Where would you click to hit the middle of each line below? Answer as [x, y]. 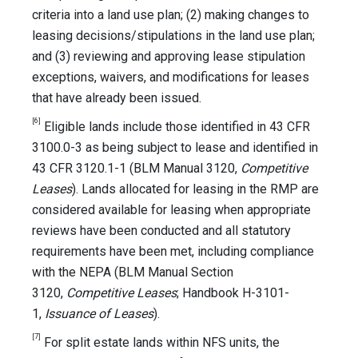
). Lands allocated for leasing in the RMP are [195, 189]
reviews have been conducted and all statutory [161, 231]
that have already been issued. [117, 98]
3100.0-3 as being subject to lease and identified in [175, 148]
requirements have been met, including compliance [173, 252]
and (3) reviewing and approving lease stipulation [169, 57]
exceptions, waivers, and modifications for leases [171, 78]
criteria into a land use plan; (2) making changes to [171, 15]
